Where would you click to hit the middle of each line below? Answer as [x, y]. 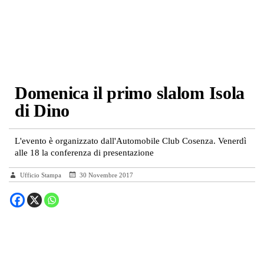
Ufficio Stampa [42, 175]
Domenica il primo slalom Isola [130, 93]
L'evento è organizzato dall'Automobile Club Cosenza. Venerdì [131, 141]
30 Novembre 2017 [106, 175]
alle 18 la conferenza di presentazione [84, 153]
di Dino [42, 110]
